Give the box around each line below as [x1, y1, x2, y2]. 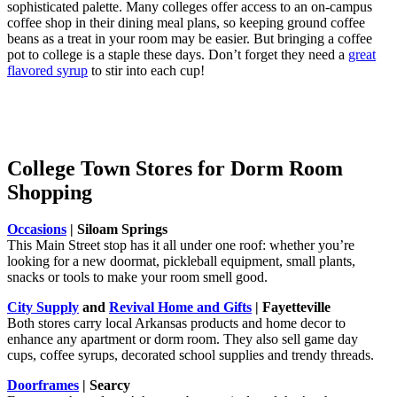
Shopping [7, 180, 92, 204]
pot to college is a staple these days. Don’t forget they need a [7, 46, 348, 62]
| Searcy [79, 378, 130, 393]
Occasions [7, 222, 66, 237]
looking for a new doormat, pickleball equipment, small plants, [7, 253, 355, 269]
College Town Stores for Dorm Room [7, 156, 343, 180]
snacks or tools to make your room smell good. [7, 269, 268, 285]
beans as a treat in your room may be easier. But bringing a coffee [7, 30, 372, 46]
